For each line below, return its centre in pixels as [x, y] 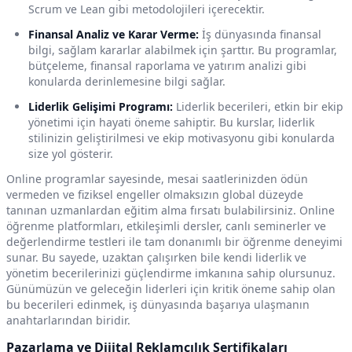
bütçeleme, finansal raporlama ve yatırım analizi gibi [167, 66]
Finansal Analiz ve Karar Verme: [114, 35]
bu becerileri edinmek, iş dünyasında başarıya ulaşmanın [158, 305]
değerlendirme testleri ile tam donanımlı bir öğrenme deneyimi [174, 242]
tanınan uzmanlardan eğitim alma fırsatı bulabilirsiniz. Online [170, 211]
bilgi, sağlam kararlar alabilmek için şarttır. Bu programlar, [183, 50]
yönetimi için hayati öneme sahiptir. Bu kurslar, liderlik [171, 123]
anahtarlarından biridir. [68, 321]
